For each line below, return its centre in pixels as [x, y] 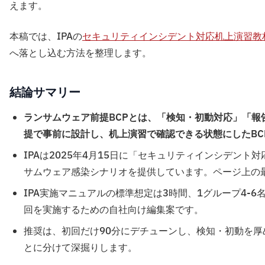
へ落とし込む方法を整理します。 [80, 53]
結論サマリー [45, 92]
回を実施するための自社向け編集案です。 [114, 210]
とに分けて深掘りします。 [80, 248]
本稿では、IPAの [46, 37]
